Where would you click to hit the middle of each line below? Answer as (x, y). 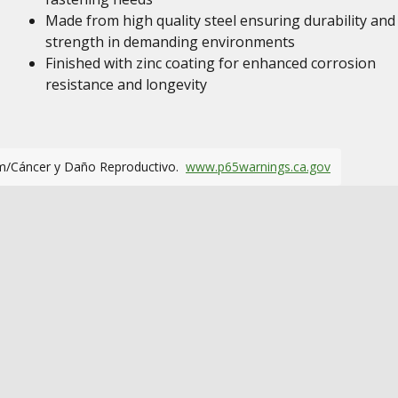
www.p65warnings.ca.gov (258, 167)
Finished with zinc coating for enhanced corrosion (210, 63)
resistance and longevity (126, 84)
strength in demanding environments (170, 42)
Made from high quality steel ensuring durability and (220, 20)
